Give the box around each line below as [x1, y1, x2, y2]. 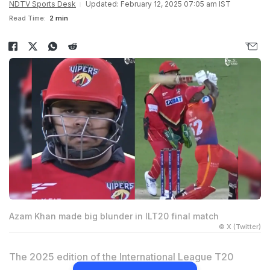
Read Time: [9, 14, 46, 22]
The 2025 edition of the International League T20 [9, 251, 234, 263]
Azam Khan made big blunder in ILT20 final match [9, 211, 219, 222]
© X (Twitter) [219, 222, 261, 231]
